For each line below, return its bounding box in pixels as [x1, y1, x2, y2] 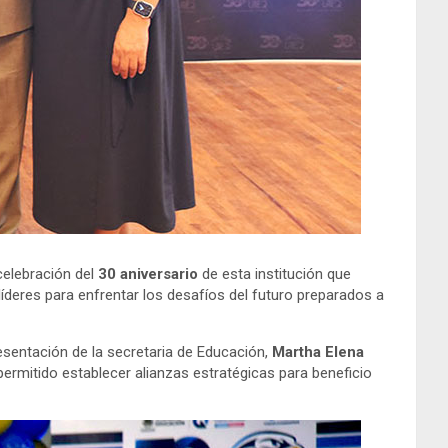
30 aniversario [94, 264, 198, 283]
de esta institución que [198, 264, 351, 283]
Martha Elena [272, 342, 364, 361]
